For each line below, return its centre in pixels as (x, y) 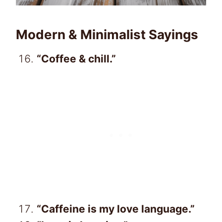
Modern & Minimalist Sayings (107, 35)
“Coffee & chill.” (76, 59)
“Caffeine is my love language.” (116, 209)
